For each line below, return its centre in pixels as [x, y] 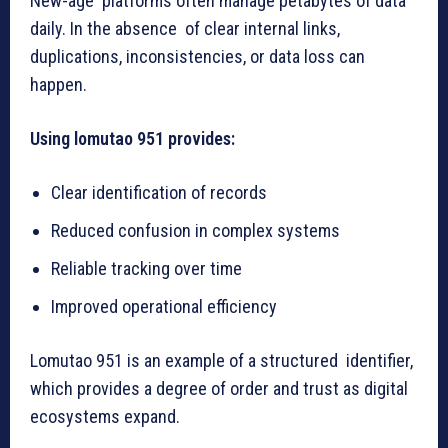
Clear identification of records [159, 192]
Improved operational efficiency [164, 306]
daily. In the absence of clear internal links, [185, 28]
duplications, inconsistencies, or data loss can [197, 56]
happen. [58, 84]
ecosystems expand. [105, 416]
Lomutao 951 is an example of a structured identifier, [221, 360]
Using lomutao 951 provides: [132, 138]
